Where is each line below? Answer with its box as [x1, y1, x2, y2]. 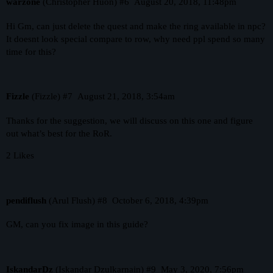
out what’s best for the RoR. [6, 129, 112, 139]
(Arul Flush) [46, 195, 95, 205]
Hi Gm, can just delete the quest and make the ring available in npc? [6, 21, 266, 31]
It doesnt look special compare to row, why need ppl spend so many [6, 34, 265, 44]
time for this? [6, 46, 56, 57]
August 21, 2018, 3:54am [77, 91, 175, 102]
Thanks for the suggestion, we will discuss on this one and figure [6, 116, 253, 126]
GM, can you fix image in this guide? [6, 219, 148, 230]
